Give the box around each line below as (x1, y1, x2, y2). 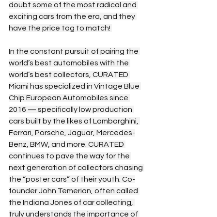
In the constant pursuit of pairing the (9, 47, 140, 55)
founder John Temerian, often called (9, 186, 139, 195)
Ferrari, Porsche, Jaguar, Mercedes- (9, 128, 135, 137)
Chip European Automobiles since (9, 93, 130, 102)
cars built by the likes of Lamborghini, (9, 117, 140, 125)
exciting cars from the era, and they (9, 12, 137, 20)
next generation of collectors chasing (9, 163, 144, 171)
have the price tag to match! (9, 24, 112, 32)
